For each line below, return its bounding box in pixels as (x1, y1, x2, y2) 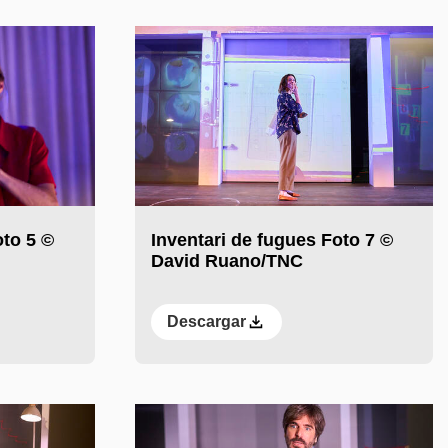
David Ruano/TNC (150, 251, 303, 272)
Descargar (166, 313, 246, 331)
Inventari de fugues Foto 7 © (150, 230, 393, 251)
